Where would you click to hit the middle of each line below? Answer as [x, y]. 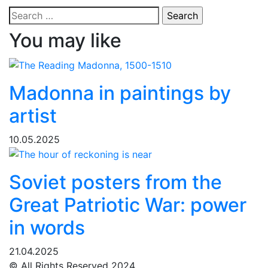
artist [33, 115]
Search [24, 13]
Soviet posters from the [115, 182]
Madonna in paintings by [120, 93]
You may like [65, 41]
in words [47, 228]
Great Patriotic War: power [128, 205]
